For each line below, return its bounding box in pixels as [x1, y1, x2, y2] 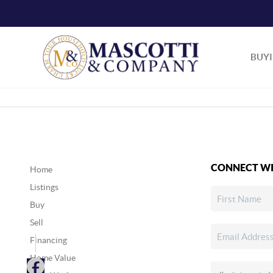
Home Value [29, 253, 76, 263]
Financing [29, 235, 67, 245]
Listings [29, 182, 58, 192]
